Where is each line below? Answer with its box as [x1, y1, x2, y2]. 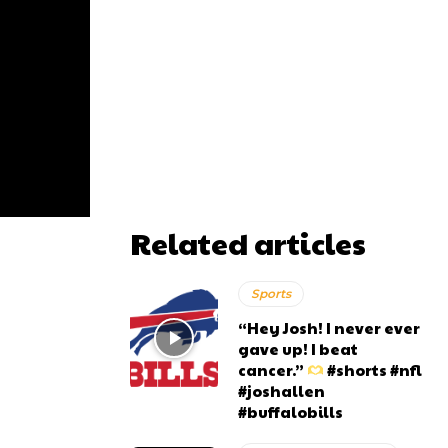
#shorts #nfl [324, 359, 423, 380]
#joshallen [238, 380, 326, 401]
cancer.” [238, 359, 308, 380]
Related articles [130, 222, 366, 263]
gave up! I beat [238, 338, 359, 359]
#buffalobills [238, 401, 344, 422]
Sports [251, 286, 292, 301]
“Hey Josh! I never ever [238, 317, 421, 338]
